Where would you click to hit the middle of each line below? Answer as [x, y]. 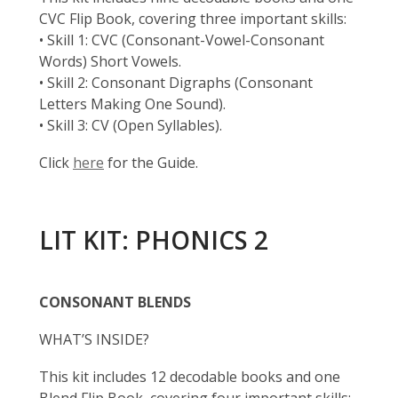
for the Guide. [151, 163]
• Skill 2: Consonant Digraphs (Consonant [176, 83]
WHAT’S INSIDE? [94, 339]
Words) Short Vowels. [110, 61]
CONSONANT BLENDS [115, 302]
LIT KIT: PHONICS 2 [154, 240]
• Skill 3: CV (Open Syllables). [131, 125]
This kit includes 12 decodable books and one [190, 377]
